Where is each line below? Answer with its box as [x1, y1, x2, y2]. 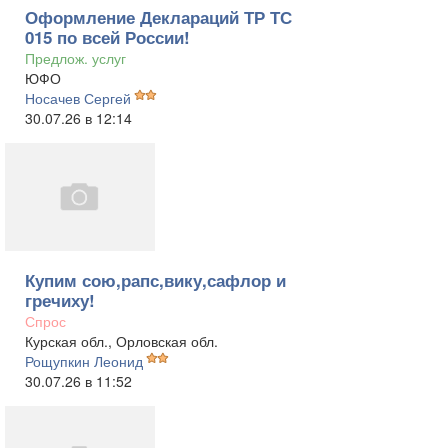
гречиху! [25, 288, 95, 312]
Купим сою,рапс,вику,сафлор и [25, 268, 286, 292]
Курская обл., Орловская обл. [25, 331, 218, 351]
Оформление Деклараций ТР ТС [25, 5, 292, 29]
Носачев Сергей [25, 88, 131, 108]
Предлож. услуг [25, 48, 126, 68]
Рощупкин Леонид [25, 351, 143, 371]
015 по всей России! [25, 25, 190, 49]
